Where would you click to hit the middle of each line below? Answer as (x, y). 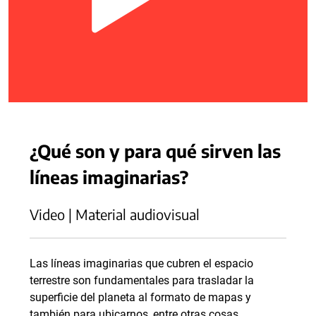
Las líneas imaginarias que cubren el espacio (141, 263)
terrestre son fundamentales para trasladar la (142, 280)
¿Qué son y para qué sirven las (155, 151)
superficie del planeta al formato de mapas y (140, 297)
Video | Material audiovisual (115, 214)
